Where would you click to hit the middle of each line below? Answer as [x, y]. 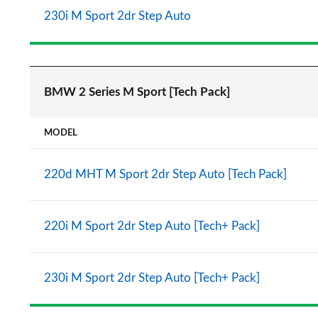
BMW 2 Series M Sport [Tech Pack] [137, 92]
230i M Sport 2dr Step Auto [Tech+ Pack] [152, 278]
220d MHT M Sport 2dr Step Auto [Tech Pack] [165, 174]
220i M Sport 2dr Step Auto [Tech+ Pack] [152, 226]
